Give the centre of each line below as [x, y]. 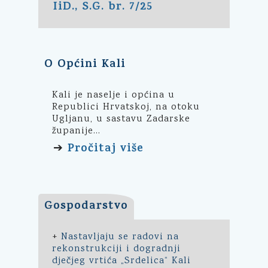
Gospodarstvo [86, 206]
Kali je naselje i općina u [113, 95]
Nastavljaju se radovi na [120, 237]
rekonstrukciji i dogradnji [116, 249]
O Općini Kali [85, 65]
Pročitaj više [106, 149]
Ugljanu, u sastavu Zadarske [121, 119]
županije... [76, 131]
